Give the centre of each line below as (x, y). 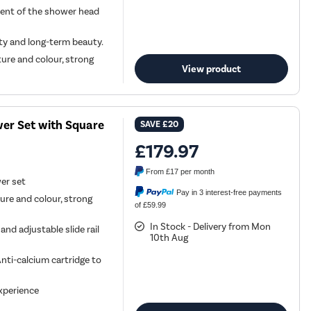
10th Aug (169, 237)
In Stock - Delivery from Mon (211, 226)
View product (212, 68)
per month (197, 172)
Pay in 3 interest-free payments (229, 192)
